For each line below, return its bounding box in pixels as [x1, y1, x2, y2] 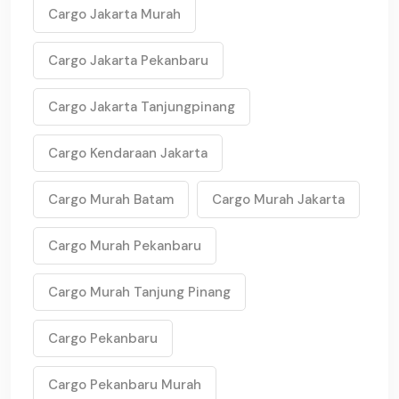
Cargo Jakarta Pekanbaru [48, 52, 208, 69]
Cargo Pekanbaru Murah [48, 376, 201, 394]
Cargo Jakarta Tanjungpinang [48, 98, 235, 116]
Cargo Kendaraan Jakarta [48, 144, 208, 162]
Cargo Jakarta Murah [48, 5, 181, 23]
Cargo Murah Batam [48, 191, 174, 208]
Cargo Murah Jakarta [212, 191, 345, 208]
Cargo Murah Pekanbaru [48, 237, 201, 255]
